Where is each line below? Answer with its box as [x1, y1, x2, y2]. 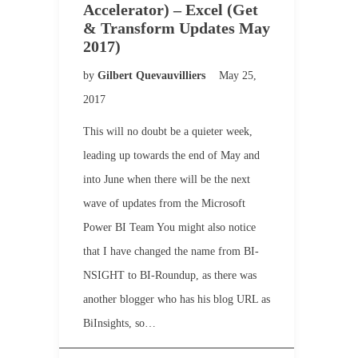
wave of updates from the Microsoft [83, 197, 245, 209]
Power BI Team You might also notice [83, 221, 256, 233]
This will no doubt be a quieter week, [83, 125, 253, 137]
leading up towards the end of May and [83, 149, 260, 161]
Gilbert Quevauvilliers [97, 70, 209, 82]
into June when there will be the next [83, 173, 250, 185]
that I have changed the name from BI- [83, 245, 259, 257]
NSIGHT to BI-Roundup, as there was [83, 269, 257, 281]
